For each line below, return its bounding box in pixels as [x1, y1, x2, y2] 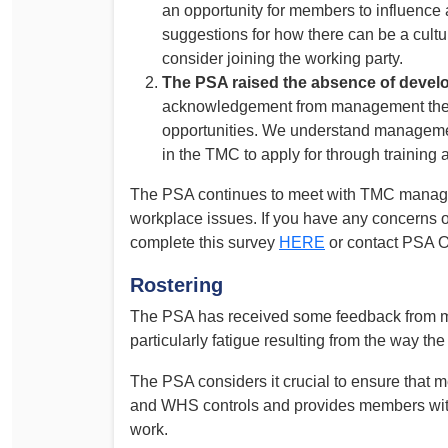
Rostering [130, 273, 223, 296]
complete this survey [130, 234, 279, 252]
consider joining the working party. [162, 50, 403, 68]
